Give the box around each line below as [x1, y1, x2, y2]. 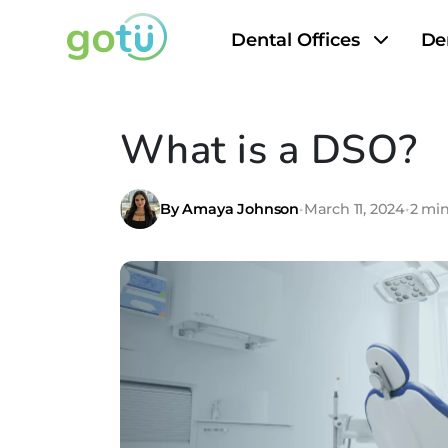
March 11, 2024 [303, 199, 406, 218]
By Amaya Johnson [160, 199, 299, 218]
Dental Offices [231, 28, 360, 51]
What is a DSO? [120, 123, 418, 177]
